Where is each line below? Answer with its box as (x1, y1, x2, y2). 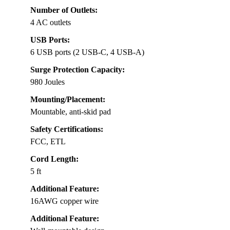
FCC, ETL (30, 137, 66, 146)
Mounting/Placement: (30, 95, 105, 104)
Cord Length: (30, 155, 79, 164)
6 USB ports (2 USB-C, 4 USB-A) (30, 48, 144, 57)
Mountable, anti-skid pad (30, 107, 111, 117)
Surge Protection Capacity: (30, 65, 125, 74)
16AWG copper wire (30, 197, 99, 206)
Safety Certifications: (30, 125, 103, 134)
